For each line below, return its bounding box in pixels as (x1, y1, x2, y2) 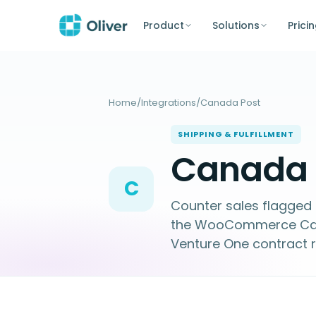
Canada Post (200, 96, 260, 109)
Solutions (212, 18, 260, 32)
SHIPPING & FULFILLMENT (178, 128, 294, 140)
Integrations (141, 96, 196, 109)
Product (142, 18, 184, 32)
